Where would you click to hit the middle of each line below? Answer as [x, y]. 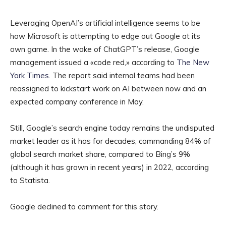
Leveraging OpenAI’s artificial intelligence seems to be [105, 23]
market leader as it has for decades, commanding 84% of [110, 141]
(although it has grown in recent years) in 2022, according [109, 167]
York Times [30, 76]
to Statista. [30, 181]
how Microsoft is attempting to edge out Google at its [105, 36]
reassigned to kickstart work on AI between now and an [108, 89]
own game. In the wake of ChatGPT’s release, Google [105, 49]
